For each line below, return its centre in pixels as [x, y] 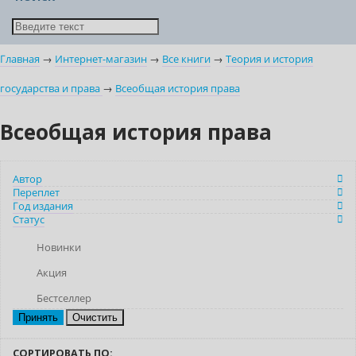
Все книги [186, 60]
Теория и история [269, 60]
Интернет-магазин [101, 60]
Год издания [43, 207]
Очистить [95, 318]
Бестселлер [64, 299]
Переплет [36, 193]
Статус [29, 220]
